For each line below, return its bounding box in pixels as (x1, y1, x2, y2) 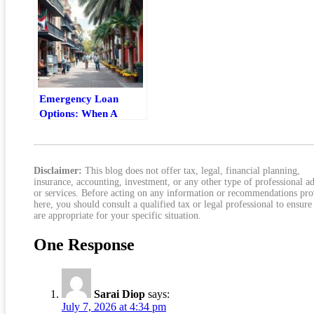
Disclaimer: (34, 165, 82, 177)
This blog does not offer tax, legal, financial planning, (82, 165, 300, 177)
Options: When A (39, 107, 117, 120)
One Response (34, 235, 135, 254)
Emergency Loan (39, 93, 118, 105)
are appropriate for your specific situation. (34, 210, 201, 221)
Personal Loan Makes (39, 122, 139, 135)
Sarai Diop (94, 288, 145, 301)
